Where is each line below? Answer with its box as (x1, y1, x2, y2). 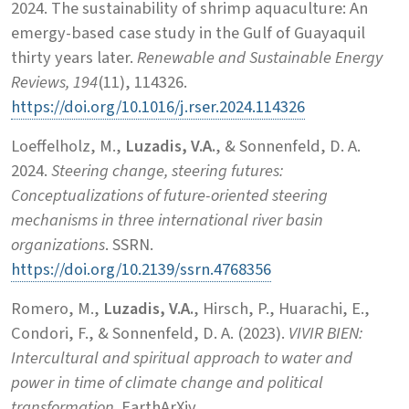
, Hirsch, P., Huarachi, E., (194, 296, 370, 320)
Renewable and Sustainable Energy (137, 45, 383, 69)
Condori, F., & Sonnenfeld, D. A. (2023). (11, 320, 288, 345)
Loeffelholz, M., (11, 133, 125, 158)
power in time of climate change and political (11, 370, 323, 394)
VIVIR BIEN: (288, 320, 362, 345)
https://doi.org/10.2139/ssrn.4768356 (11, 257, 271, 281)
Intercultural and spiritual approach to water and (11, 345, 352, 370)
